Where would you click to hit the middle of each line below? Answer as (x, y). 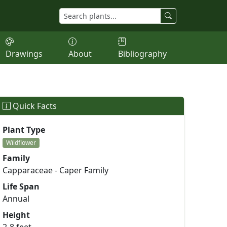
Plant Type (24, 130)
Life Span (21, 186)
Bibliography (142, 54)
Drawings (24, 54)
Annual (16, 199)
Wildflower (21, 143)
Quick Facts (34, 106)
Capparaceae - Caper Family (55, 170)
